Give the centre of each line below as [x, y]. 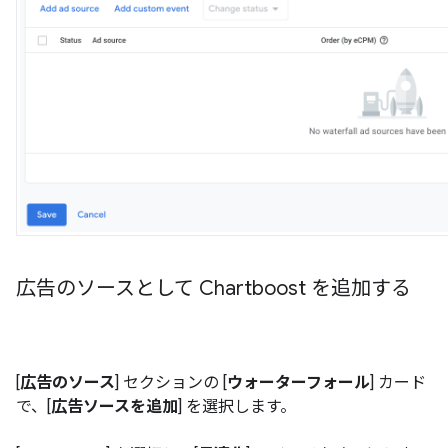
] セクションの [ [171, 382]
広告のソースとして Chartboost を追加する [213, 288]
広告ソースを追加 [114, 406]
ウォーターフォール [298, 382]
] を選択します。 [237, 406]
